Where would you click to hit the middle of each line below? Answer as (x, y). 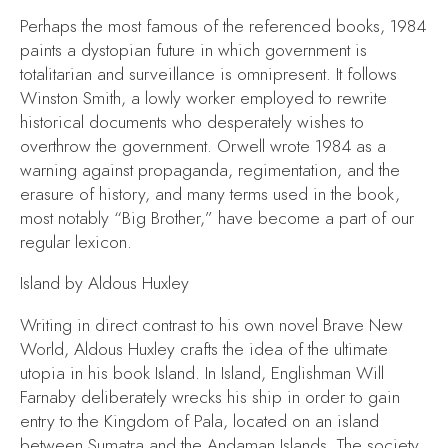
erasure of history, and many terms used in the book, (210, 193)
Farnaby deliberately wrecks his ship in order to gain (210, 396)
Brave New (363, 324)
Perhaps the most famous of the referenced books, (205, 25)
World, (47, 348)
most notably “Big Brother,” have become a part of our (217, 217)
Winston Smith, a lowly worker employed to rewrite (203, 97)
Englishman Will (327, 372)
